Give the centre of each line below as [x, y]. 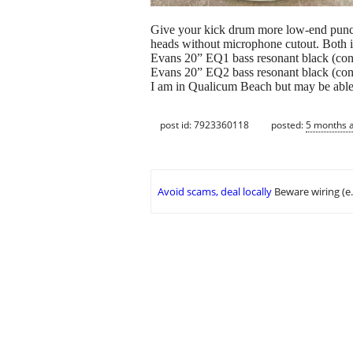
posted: [288, 124]
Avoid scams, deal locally [215, 192]
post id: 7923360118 [204, 124]
